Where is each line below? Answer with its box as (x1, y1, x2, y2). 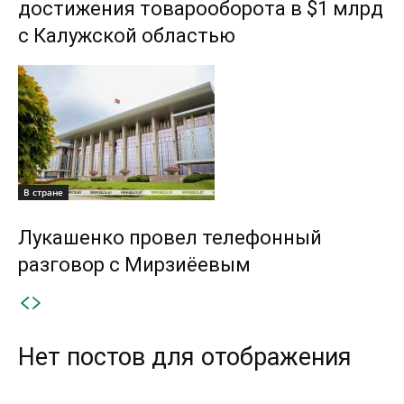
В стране (23, 185, 63, 198)
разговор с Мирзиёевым (18, 252, 251, 276)
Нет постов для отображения (18, 342, 352, 372)
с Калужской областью (18, 23, 235, 47)
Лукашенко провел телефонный (18, 225, 322, 249)
